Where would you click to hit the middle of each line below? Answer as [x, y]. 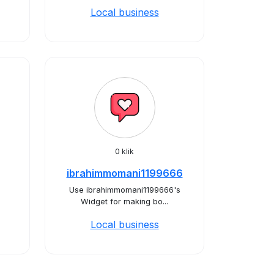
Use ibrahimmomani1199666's [124, 190]
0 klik [124, 151]
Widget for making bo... [124, 202]
